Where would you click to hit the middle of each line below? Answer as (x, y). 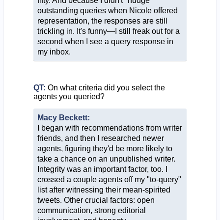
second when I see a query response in (105, 41)
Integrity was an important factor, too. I (102, 169)
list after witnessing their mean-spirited (104, 190)
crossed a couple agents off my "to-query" (109, 179)
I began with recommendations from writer (110, 128)
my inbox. (54, 52)
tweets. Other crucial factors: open (96, 200)
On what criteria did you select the (105, 87)
